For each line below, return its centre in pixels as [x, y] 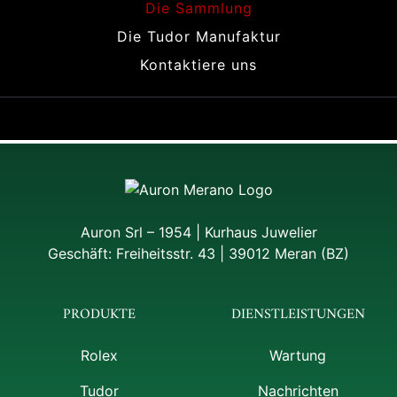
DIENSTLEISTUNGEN [298, 315]
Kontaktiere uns [198, 65]
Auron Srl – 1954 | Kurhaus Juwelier [198, 233]
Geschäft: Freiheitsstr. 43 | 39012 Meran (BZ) [198, 254]
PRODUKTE [99, 315]
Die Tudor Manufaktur [198, 37]
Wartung [298, 356]
